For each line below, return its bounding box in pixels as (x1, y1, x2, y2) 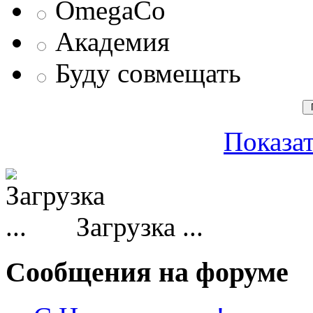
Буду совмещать (55, 57, 241, 88)
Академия (55, 26, 170, 57)
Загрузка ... (69, 211, 203, 242)
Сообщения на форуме (6, 256, 289, 288)
